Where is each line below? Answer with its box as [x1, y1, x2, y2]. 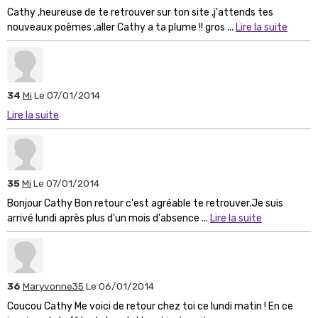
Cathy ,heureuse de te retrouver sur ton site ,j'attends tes [7, 6, 273, 18]
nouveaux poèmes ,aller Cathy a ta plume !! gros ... [7, 21, 236, 33]
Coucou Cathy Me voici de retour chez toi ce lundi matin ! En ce [7, 300, 293, 312]
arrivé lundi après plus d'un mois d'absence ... [7, 212, 210, 224]
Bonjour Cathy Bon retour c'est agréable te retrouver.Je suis [7, 197, 283, 209]
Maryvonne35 [23, 280, 84, 292]
